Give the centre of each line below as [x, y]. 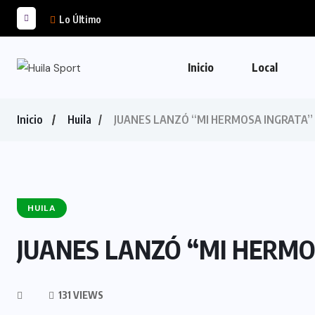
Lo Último [79, 19]
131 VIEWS [80, 295]
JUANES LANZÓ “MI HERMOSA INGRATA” [213, 120]
